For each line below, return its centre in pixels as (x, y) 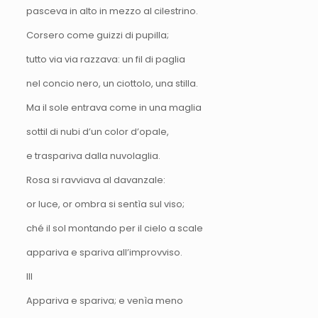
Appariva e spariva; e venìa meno (104, 300)
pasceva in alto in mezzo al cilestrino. (112, 11)
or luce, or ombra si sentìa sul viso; (105, 204)
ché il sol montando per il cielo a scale (114, 228)
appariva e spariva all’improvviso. (104, 252)
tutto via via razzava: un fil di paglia (105, 59)
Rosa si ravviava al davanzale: (95, 180)
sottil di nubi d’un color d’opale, (97, 131)
